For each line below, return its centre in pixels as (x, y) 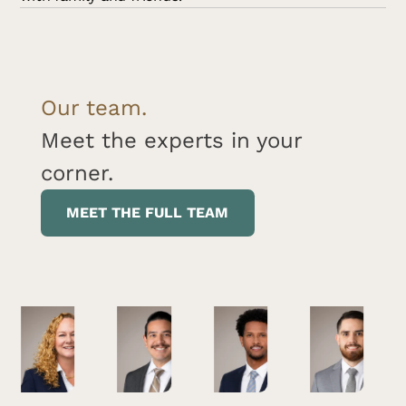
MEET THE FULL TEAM (148, 212)
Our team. (93, 107)
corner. (77, 173)
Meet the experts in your (171, 140)
